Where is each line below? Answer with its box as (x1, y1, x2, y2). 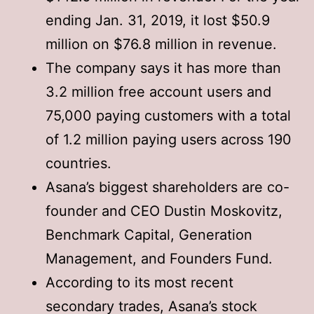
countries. (46, 154, 111, 172)
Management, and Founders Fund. (46, 250, 273, 267)
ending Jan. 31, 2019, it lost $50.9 (46, 11, 270, 29)
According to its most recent (46, 273, 233, 291)
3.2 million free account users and (46, 83, 271, 100)
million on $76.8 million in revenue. (46, 35, 277, 53)
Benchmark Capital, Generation (46, 226, 252, 243)
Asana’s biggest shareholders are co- (46, 178, 289, 196)
